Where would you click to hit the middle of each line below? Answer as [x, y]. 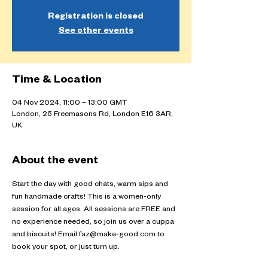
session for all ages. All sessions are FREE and [95, 210]
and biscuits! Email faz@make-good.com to [89, 235]
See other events [96, 32]
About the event [55, 162]
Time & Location [57, 81]
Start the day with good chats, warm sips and [91, 185]
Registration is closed [96, 17]
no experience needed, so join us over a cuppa [94, 223]
